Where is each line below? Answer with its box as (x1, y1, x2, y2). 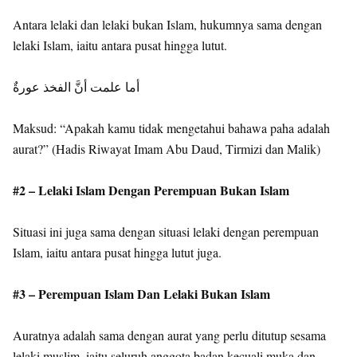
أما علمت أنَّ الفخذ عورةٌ (13, 78, 139, 95)
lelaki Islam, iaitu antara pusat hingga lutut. (13, 37, 227, 53)
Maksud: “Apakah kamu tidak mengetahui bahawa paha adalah (13, 120, 330, 136)
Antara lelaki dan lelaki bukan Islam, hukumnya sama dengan (13, 16, 322, 33)
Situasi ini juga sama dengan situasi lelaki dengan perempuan (13, 223, 319, 240)
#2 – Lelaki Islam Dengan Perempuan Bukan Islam (13, 181, 289, 199)
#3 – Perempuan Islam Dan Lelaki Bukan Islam (13, 284, 270, 303)
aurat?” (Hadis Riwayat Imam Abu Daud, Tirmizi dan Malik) (13, 140, 320, 157)
